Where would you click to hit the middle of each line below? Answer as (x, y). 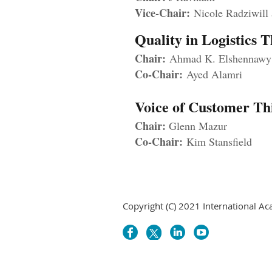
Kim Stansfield (217, 142)
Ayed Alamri (212, 74)
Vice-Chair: (162, 13)
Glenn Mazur (196, 126)
